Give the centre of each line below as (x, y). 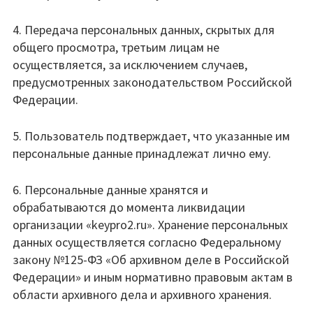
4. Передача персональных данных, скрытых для (143, 30)
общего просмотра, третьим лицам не (116, 47)
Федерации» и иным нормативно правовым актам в (152, 277)
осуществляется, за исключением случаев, (130, 65)
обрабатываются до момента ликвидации (129, 207)
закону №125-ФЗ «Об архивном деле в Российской (151, 260)
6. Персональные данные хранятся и (110, 190)
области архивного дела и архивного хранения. (142, 294)
